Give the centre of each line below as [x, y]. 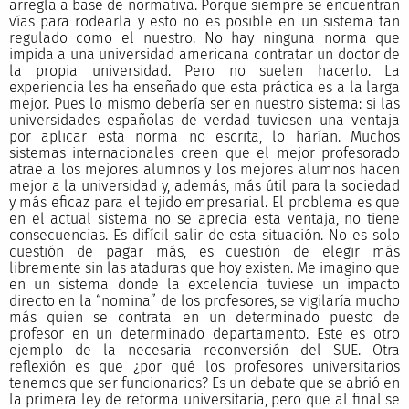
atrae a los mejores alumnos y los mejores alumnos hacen [204, 169]
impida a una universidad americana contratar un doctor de [204, 54]
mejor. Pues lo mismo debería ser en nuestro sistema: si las [204, 103]
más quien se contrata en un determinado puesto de [204, 317]
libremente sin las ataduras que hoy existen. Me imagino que [204, 267]
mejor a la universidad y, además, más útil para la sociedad [204, 185]
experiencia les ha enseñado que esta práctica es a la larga [204, 87]
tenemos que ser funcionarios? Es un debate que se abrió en [204, 383]
